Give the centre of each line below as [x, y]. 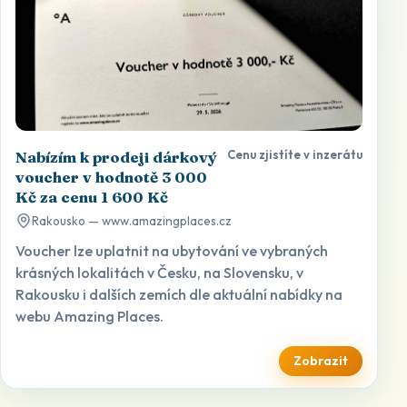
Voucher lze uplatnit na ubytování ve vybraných [172, 251]
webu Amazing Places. [89, 317]
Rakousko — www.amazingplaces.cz [132, 221]
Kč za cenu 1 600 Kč [92, 198]
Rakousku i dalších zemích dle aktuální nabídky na [179, 295]
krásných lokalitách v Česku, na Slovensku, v [159, 273]
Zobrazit [321, 361]
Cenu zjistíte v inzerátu [295, 155]
